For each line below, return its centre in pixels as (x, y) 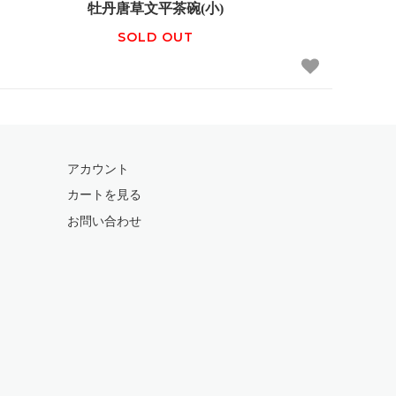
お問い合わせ (104, 221)
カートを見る (104, 195)
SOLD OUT (155, 37)
